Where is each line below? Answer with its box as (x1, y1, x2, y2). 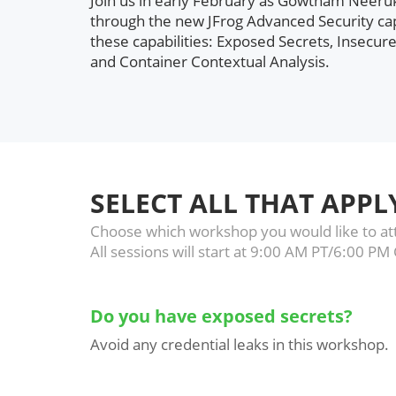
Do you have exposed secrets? (90, 304, 353, 328)
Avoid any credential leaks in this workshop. (90, 334, 389, 354)
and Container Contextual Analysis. (90, 51, 330, 72)
